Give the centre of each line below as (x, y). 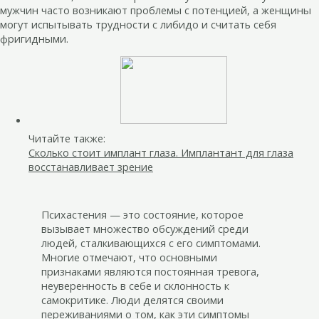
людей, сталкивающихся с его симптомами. (151, 242)
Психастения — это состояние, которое (142, 214)
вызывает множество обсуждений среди (145, 228)
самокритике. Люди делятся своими (132, 299)
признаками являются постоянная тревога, (150, 271)
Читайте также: (67, 138)
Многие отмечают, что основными (129, 257)
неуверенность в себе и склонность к (135, 285)
